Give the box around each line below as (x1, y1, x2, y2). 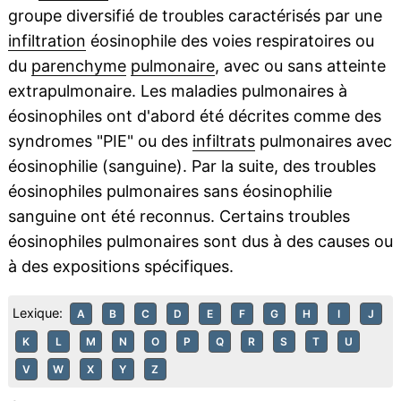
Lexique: (12, 305, 63, 321)
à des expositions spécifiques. (7, 257, 234, 277)
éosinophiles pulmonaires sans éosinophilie (7, 182, 332, 201)
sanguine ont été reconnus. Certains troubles (7, 207, 350, 226)
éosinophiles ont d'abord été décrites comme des (7, 107, 381, 126)
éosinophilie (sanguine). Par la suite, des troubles (7, 157, 376, 176)
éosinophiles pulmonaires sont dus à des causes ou (7, 232, 393, 252)
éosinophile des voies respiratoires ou (85, 31, 374, 51)
